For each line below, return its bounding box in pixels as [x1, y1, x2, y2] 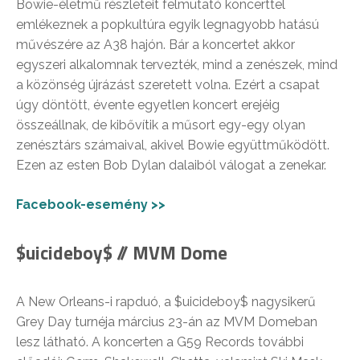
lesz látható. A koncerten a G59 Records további [16, 334, 304, 350]
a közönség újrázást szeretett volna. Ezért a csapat [16, 77, 320, 93]
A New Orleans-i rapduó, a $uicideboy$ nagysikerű [16, 294, 316, 310]
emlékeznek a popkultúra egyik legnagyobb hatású [16, 17, 319, 33]
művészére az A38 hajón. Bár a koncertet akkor [16, 37, 295, 53]
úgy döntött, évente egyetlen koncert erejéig [16, 97, 280, 113]
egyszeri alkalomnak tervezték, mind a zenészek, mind [16, 57, 337, 73]
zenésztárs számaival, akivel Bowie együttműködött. [16, 137, 329, 153]
